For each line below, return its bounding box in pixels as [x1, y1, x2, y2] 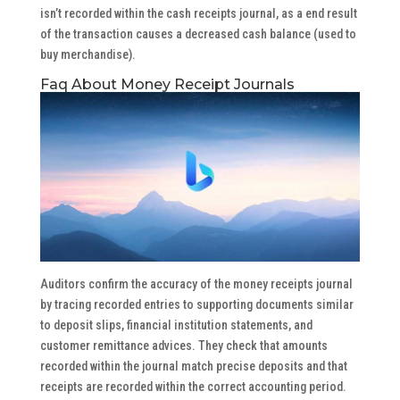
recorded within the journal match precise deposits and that [39, 359, 347, 374]
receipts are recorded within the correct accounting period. [39, 379, 346, 395]
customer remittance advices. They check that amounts [39, 338, 328, 354]
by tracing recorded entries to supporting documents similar [39, 297, 354, 312]
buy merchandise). [39, 46, 136, 62]
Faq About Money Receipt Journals [39, 75, 295, 93]
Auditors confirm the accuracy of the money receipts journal [39, 277, 353, 292]
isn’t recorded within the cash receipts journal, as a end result [39, 5, 357, 21]
